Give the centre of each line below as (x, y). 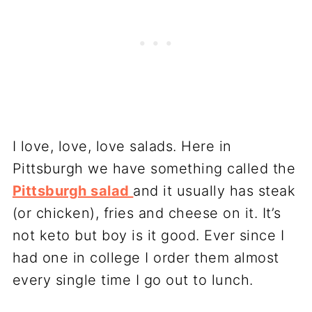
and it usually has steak (214, 191)
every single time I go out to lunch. (133, 280)
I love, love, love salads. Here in (122, 147)
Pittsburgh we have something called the (154, 169)
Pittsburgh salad (73, 191)
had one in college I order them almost (146, 258)
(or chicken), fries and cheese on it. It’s (147, 213)
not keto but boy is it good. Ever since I (148, 236)
